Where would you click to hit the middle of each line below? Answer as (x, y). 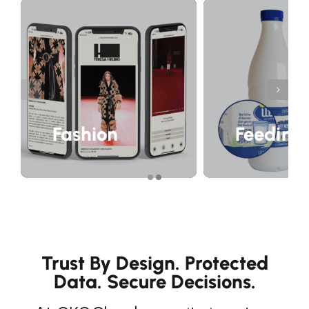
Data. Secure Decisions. (154, 282)
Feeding (270, 134)
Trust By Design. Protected (154, 263)
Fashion (85, 134)
